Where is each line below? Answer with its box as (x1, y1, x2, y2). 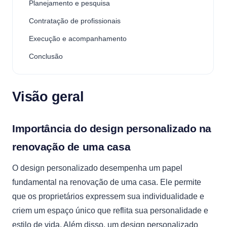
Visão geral (12, 89, 84, 104)
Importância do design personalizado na (12, 123, 212, 134)
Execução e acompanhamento (29, 34, 127, 43)
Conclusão (29, 52, 63, 60)
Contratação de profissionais (29, 17, 121, 25)
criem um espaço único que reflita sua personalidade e (12, 206, 208, 215)
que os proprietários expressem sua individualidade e (12, 192, 204, 201)
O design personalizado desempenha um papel (12, 164, 182, 172)
